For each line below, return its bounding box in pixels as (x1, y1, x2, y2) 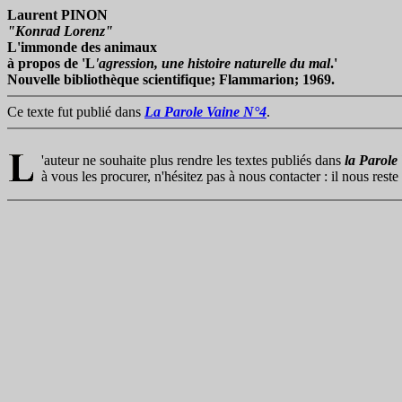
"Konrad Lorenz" (7, 23, 113, 39)
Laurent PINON (7, 7, 108, 22)
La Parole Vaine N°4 (144, 104, 267, 119)
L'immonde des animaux (7, 39, 157, 55)
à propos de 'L (7, 56, 95, 71)
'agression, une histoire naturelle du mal (95, 56, 330, 71)
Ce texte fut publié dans (7, 104, 144, 119)
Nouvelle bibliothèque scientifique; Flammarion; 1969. (7, 72, 335, 87)
